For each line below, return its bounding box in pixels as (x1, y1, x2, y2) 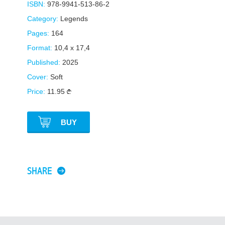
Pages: (27, 30, 49, 37)
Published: (27, 59, 60, 66)
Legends (60, 15, 88, 23)
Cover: (27, 73, 48, 81)
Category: (27, 15, 58, 23)
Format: (27, 44, 52, 52)
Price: (27, 88, 45, 95)
